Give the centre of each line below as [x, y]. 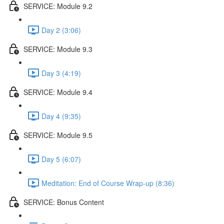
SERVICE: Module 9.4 [58, 92]
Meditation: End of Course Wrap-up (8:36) [108, 183]
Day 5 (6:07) [61, 159]
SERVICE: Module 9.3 [58, 49]
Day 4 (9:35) [61, 116]
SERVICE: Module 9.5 [58, 135]
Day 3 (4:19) [61, 73]
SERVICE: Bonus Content [64, 202]
